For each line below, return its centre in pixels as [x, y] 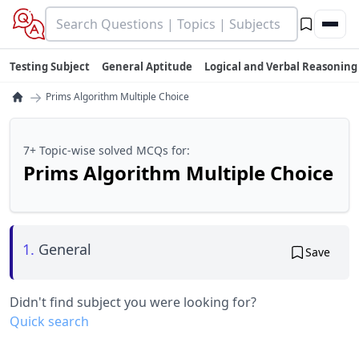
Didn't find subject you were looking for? [133, 302]
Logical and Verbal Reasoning [281, 67]
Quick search [49, 321]
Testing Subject [50, 67]
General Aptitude [147, 67]
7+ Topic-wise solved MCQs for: [107, 150]
